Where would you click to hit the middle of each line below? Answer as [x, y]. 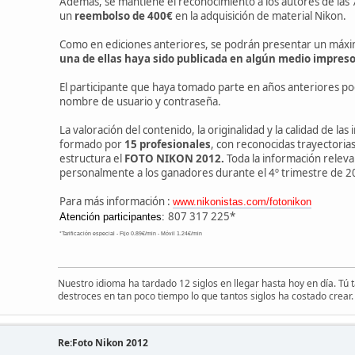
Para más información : [116, 201]
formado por [92, 144]
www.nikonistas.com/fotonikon [242, 201]
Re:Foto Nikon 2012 [103, 342]
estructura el [92, 158]
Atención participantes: [114, 216]
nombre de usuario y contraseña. [140, 101]
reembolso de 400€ [124, 15]
